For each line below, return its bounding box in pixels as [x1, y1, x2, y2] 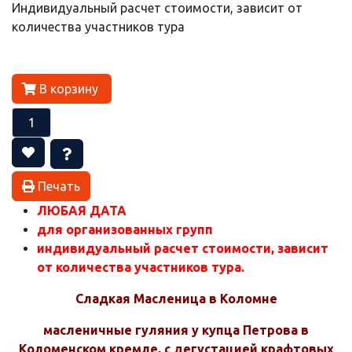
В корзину [39, 81, 101, 96]
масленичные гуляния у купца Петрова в [43, 322, 309, 337]
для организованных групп [37, 222, 213, 236]
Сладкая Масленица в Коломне [75, 291, 277, 306]
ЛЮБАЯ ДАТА [37, 203, 126, 218]
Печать [35, 178, 80, 193]
